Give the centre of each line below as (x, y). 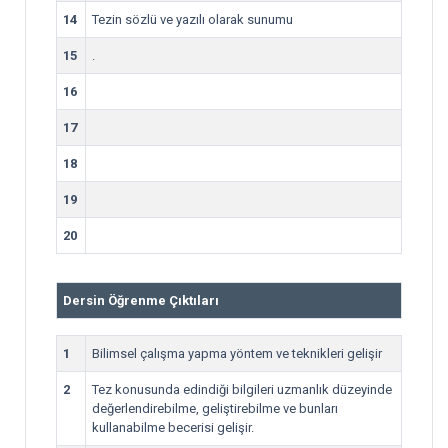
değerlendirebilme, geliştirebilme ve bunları (215, 408)
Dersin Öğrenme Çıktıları (141, 300)
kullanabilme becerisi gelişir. (173, 427)
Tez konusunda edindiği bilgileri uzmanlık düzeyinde (242, 389)
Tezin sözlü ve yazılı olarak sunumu (192, 19)
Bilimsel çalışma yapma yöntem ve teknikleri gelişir (237, 353)
